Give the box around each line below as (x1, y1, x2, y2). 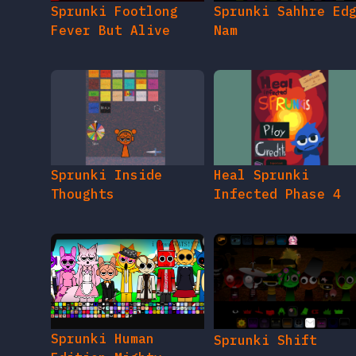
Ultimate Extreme (51, 315, 178, 331)
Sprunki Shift (213, 278, 317, 295)
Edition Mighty (51, 296, 162, 312)
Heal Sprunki (213, 113, 309, 130)
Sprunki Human (51, 277, 154, 293)
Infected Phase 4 (213, 132, 341, 149)
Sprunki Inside (51, 113, 162, 130)
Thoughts (51, 132, 114, 149)
